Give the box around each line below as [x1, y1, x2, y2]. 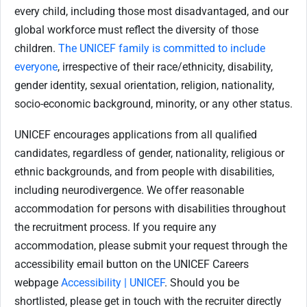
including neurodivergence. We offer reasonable [14, 184, 244, 197]
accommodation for [14, 202, 113, 215]
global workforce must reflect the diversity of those [14, 23, 258, 36]
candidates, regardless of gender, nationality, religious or [14, 147, 284, 160]
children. [14, 42, 58, 55]
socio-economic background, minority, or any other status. [14, 97, 293, 110]
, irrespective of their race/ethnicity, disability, [58, 60, 273, 73]
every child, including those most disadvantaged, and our [14, 5, 288, 18]
